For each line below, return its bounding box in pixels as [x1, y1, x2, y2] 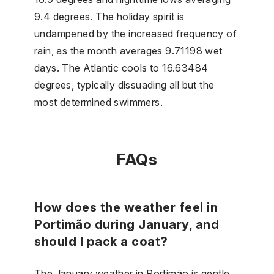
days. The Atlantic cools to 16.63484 [34, 61, 209, 74]
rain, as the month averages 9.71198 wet [34, 44, 223, 57]
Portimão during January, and [34, 217, 219, 232]
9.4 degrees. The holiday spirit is [34, 10, 185, 23]
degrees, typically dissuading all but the [34, 78, 215, 91]
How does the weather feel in [34, 199, 218, 215]
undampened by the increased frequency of [34, 27, 237, 40]
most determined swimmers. [34, 95, 163, 108]
